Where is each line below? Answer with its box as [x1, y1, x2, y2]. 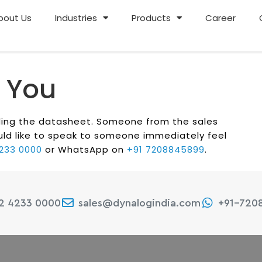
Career [205, 11, 236, 24]
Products [132, 11, 171, 24]
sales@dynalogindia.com [78, 198, 201, 209]
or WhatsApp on [42, 143, 127, 156]
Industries [55, 11, 98, 24]
